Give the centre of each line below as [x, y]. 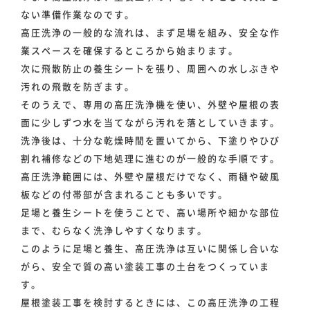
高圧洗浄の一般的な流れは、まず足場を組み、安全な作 [151, 33]
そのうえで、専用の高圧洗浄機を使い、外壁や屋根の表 [151, 104]
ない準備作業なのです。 [78, 15]
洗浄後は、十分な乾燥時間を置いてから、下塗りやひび [151, 140]
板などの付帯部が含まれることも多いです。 [125, 194]
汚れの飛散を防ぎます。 [78, 86]
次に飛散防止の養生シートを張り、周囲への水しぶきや [151, 69]
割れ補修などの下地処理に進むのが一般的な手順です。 [151, 158]
